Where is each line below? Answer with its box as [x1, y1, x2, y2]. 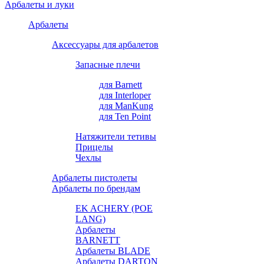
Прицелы [75, 141, 113, 152]
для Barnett [99, 79, 142, 90]
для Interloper [99, 90, 151, 100]
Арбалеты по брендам [52, 183, 140, 193]
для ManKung [99, 100, 153, 111]
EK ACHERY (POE [75, 203, 153, 213]
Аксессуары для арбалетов [52, 39, 159, 49]
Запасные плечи [75, 59, 140, 70]
